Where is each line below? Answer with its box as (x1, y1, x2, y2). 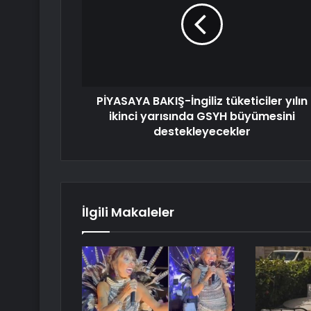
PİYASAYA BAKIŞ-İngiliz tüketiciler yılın (96, 93, 308, 110)
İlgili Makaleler (82, 203, 174, 221)
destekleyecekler (153, 124, 251, 140)
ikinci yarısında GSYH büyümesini (108, 108, 295, 125)
